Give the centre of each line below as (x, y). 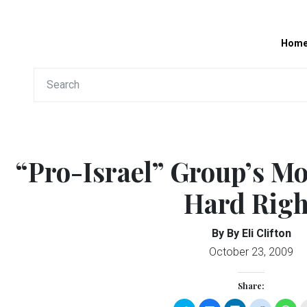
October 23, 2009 (251, 251)
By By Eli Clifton (251, 233)
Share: (251, 285)
